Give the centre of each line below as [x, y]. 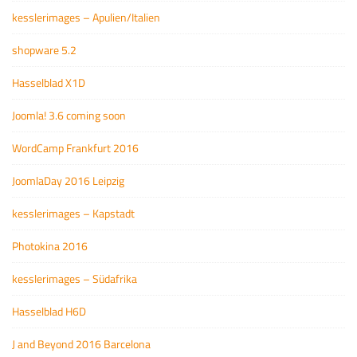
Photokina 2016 [50, 246]
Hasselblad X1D [49, 82]
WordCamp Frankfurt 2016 [75, 148]
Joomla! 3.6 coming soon [69, 115]
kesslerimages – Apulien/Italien [86, 17]
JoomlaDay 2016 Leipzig [68, 180]
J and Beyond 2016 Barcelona [81, 344]
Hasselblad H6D [49, 311]
